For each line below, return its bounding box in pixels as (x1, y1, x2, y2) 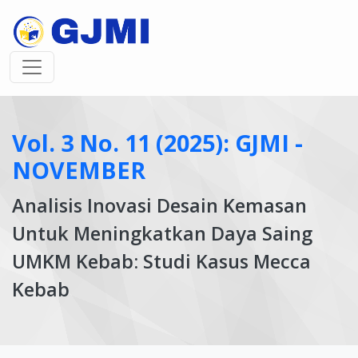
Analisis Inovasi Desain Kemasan (12, 193, 307, 218)
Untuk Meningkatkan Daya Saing (12, 221, 312, 246)
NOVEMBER (12, 154, 145, 185)
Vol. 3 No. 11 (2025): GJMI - (12, 127, 303, 158)
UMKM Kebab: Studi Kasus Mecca (12, 249, 311, 274)
